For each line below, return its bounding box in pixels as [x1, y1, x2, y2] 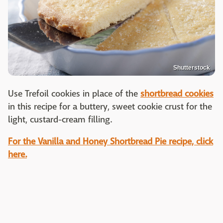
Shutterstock [173, 64, 210, 72]
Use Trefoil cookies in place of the [8, 88, 140, 100]
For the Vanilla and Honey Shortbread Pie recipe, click [8, 136, 213, 148]
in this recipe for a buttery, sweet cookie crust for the [8, 101, 212, 113]
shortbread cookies [140, 88, 214, 100]
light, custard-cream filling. [8, 114, 112, 126]
